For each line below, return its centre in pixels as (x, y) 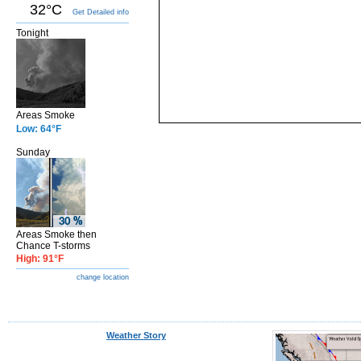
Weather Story (136, 335)
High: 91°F (40, 259)
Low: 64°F (39, 129)
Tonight (32, 33)
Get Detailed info (101, 12)
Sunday (33, 152)
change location (103, 277)
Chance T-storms (53, 246)
